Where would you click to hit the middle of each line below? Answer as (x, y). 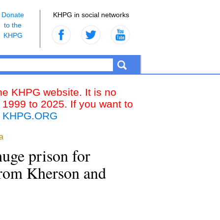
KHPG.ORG (30, 116)
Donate (13, 15)
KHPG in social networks (91, 15)
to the (13, 25)
